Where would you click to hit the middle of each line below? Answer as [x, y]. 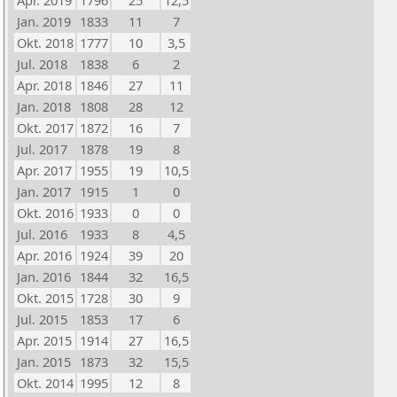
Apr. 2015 [44, 340]
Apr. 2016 [44, 255]
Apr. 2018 [44, 85]
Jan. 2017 [44, 191]
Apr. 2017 [44, 170]
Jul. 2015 [42, 319]
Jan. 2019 [44, 21]
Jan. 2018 [44, 106]
